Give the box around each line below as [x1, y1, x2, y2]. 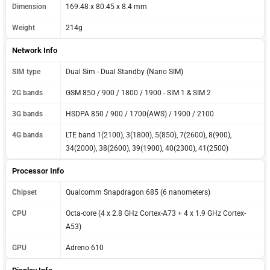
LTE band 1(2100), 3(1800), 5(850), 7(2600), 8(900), [66, 130, 231, 139]
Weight [12, 23, 35, 32]
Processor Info [12, 166, 64, 175]
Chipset [12, 187, 37, 196]
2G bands [12, 88, 43, 97]
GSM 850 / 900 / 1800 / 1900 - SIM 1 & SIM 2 [66, 88, 211, 97]
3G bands [12, 109, 43, 118]
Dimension [12, 2, 46, 11]
